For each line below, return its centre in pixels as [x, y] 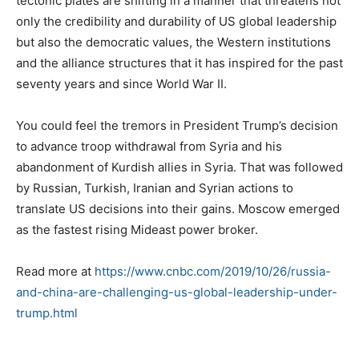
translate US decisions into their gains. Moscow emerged [178, 208]
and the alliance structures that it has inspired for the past [179, 63]
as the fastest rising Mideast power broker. [137, 229]
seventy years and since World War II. [121, 83]
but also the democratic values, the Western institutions [173, 42]
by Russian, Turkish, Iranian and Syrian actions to [155, 188]
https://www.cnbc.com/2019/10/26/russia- [213, 271]
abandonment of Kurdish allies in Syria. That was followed [179, 167]
